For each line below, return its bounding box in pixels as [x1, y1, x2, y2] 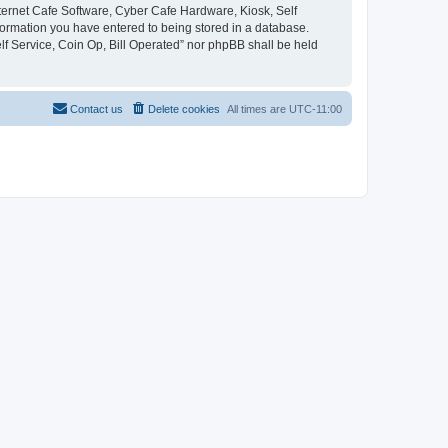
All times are [227, 102, 289, 115]
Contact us [70, 102, 123, 115]
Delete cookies [148, 102, 220, 115]
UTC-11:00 [289, 102, 342, 115]
